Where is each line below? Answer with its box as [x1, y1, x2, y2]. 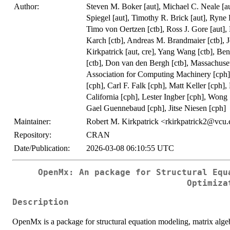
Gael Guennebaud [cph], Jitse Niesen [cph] [86, 104, 226, 113]
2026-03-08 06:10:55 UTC [86, 144, 174, 153]
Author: [14, 2, 39, 11]
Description [12, 197, 69, 207]
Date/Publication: [14, 144, 70, 153]
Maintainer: [14, 117, 51, 126]
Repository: [14, 130, 51, 140]
